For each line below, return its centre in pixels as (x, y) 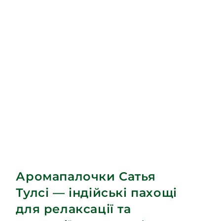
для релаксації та (74, 209)
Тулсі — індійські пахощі (96, 193)
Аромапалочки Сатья (86, 177)
